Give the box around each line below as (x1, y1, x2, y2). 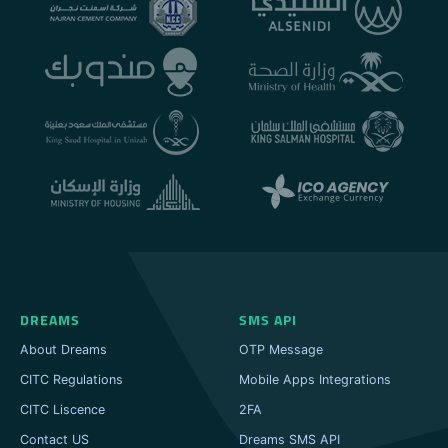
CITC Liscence (20, 402, 105, 418)
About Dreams (20, 342, 107, 358)
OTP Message (239, 342, 323, 358)
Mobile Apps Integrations (239, 372, 391, 388)
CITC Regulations (20, 372, 123, 388)
